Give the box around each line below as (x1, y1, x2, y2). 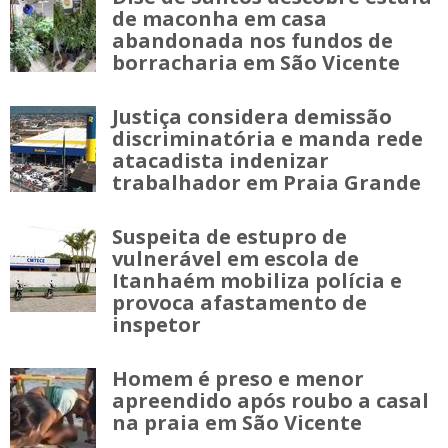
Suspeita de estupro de (112, 222, 347, 250)
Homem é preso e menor (112, 364, 364, 392)
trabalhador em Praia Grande (112, 168, 421, 196)
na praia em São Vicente (112, 408, 362, 436)
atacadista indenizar (112, 146, 329, 174)
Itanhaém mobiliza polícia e (112, 266, 402, 294)
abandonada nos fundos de (112, 26, 393, 54)
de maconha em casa (112, 4, 327, 32)
